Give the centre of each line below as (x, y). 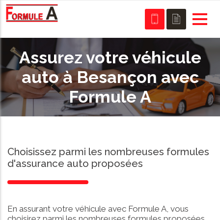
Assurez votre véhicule (110, 57)
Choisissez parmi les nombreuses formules (108, 152)
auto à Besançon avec (110, 77)
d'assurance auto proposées (75, 164)
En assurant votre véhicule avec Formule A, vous (98, 209)
